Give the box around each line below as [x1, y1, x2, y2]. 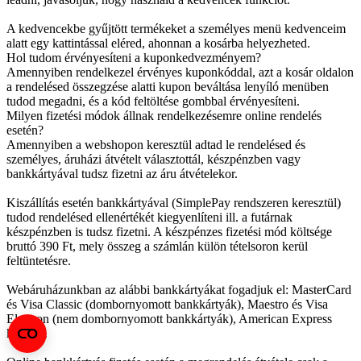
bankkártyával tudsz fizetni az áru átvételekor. [6, 167, 238, 181]
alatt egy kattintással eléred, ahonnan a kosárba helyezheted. [6, 36, 310, 51]
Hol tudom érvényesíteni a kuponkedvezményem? [6, 51, 261, 65]
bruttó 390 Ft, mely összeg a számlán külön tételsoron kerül [6, 239, 308, 254]
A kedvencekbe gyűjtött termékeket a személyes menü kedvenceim [6, 22, 346, 36]
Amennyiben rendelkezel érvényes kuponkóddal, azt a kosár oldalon [6, 65, 354, 80]
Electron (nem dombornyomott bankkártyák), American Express [6, 312, 332, 326]
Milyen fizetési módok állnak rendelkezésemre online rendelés [6, 109, 322, 123]
